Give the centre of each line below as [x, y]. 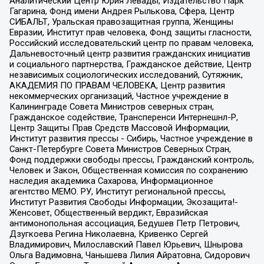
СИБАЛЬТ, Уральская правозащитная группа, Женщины [121, 22]
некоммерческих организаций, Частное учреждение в [119, 96]
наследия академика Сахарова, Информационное [111, 181]
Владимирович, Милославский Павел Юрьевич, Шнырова [126, 244]
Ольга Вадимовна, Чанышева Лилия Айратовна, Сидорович [129, 255]
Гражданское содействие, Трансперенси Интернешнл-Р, [123, 117]
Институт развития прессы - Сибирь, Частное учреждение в [131, 138]
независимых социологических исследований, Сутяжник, [126, 75]
